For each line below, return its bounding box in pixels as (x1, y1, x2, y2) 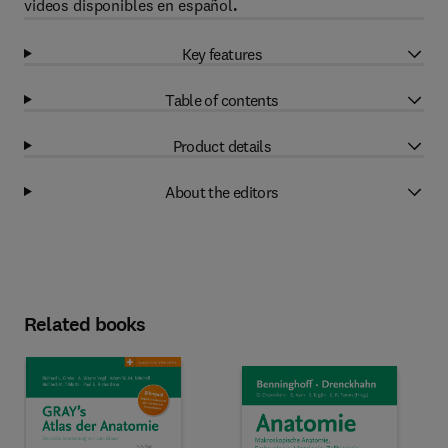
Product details (172, 135, 272, 156)
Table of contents (165, 89, 279, 110)
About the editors (165, 181, 279, 202)
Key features (181, 43, 263, 64)
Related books (24, 311, 146, 338)
